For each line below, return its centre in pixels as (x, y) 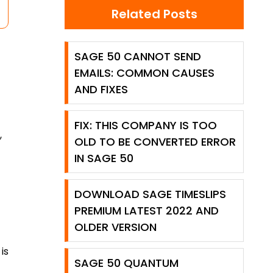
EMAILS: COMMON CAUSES (144, 73)
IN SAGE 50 (104, 158)
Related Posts (154, 14)
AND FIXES (101, 89)
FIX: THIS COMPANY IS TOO (146, 125)
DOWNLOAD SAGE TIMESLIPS (150, 194)
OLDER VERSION (115, 227)
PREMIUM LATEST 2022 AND (147, 211)
